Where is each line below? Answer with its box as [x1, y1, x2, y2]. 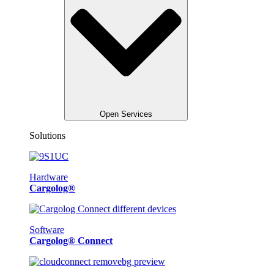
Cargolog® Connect [29, 235, 113, 246]
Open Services [100, 109, 152, 119]
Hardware [29, 171, 68, 182]
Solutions [29, 130, 65, 141]
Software [29, 224, 64, 235]
